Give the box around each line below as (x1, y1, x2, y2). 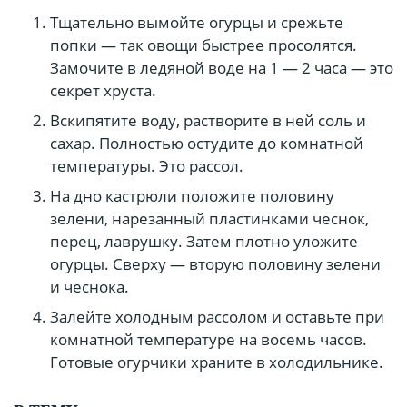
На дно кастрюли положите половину (50, 185, 334, 207)
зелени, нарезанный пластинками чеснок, (50, 208, 369, 230)
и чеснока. (50, 276, 129, 298)
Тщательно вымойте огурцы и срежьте (50, 12, 343, 34)
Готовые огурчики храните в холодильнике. (50, 352, 383, 373)
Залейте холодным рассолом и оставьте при (50, 306, 384, 328)
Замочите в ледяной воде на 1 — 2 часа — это (50, 57, 393, 79)
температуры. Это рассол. (50, 155, 243, 177)
